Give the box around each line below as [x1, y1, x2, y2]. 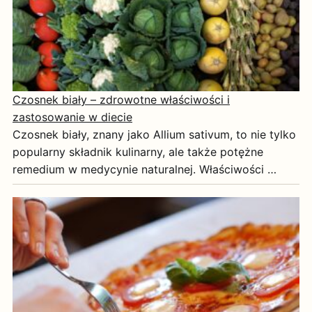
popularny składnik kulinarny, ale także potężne [13, 145, 263, 159]
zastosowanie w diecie [13, 110, 132, 125]
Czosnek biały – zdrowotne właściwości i [13, 93, 230, 107]
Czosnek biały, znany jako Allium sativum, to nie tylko [13, 127, 296, 142]
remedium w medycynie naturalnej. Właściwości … [13, 162, 276, 177]
